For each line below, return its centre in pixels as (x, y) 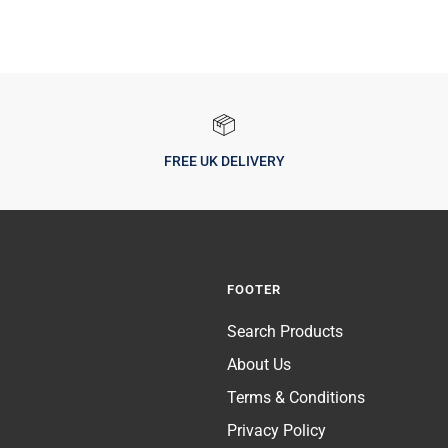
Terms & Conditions (295, 398)
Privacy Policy (276, 431)
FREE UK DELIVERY (224, 161)
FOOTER (253, 290)
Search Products (284, 332)
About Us (258, 365)
